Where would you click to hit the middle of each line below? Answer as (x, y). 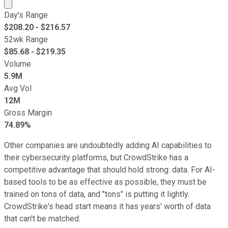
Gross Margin (28, 112)
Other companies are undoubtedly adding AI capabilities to (108, 145)
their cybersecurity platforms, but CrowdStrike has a (96, 157)
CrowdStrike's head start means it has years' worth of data (107, 206)
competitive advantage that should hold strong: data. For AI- (110, 169)
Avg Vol (18, 88)
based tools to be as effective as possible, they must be (105, 182)
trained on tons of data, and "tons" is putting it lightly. (97, 194)
